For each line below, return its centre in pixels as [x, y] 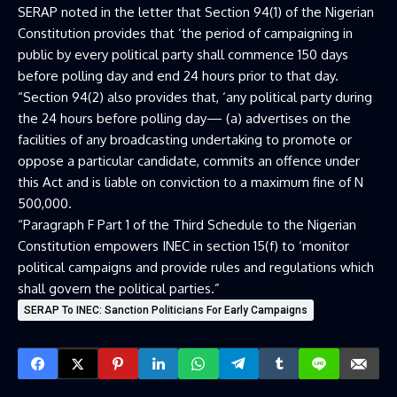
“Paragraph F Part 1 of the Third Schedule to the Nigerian [187, 225]
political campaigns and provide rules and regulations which [196, 267]
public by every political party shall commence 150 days [183, 54]
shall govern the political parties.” [119, 288]
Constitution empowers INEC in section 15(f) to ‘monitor [183, 246]
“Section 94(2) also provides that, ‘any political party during [195, 97]
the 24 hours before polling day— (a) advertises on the [184, 118]
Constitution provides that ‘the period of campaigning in [185, 33]
